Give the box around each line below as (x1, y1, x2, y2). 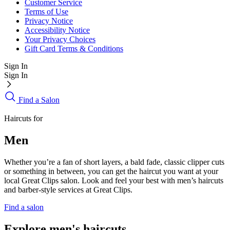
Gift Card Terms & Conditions (25, 44, 123, 53)
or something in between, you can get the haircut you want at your (4, 167, 218, 176)
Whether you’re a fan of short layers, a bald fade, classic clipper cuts (4, 158, 224, 167)
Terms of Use (25, 7, 68, 16)
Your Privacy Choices (25, 35, 95, 44)
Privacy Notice (25, 16, 73, 26)
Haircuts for (4, 114, 43, 123)
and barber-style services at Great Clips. (4, 185, 132, 195)
